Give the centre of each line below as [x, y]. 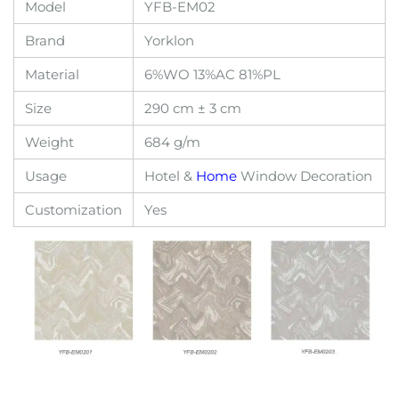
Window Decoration [305, 176]
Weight [49, 142]
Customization [73, 210]
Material [52, 74]
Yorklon [169, 41]
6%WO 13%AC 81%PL [212, 74]
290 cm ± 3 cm [193, 108]
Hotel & [170, 176]
